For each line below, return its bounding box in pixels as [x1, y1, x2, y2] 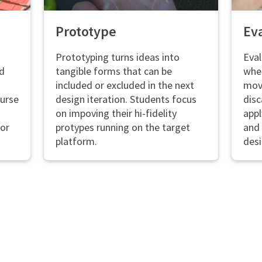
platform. [55, 134, 97, 148]
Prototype [55, 22, 116, 40]
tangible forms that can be [55, 64, 172, 78]
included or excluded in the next [55, 78, 194, 92]
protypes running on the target [55, 120, 190, 134]
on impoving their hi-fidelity [55, 106, 177, 120]
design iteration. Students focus [55, 92, 196, 106]
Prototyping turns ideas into [55, 50, 180, 64]
